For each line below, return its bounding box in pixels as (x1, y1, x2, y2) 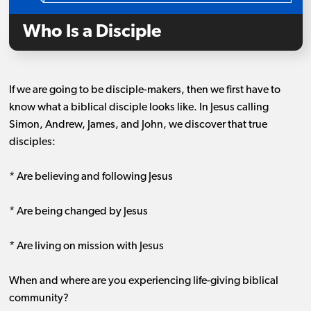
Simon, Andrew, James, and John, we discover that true (8, 119, 267, 131)
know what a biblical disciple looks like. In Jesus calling (8, 102, 269, 114)
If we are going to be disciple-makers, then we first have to (8, 85, 280, 96)
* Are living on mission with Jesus (8, 241, 164, 253)
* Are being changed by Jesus (8, 206, 148, 218)
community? (8, 293, 69, 305)
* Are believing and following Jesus (8, 171, 173, 183)
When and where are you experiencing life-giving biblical (8, 276, 278, 287)
